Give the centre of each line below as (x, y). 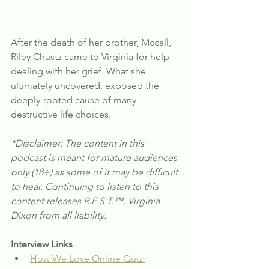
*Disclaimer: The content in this (79, 143)
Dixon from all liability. (59, 215)
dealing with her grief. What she (80, 71)
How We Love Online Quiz (88, 258)
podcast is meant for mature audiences (95, 157)
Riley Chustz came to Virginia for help (91, 56)
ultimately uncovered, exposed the (86, 85)
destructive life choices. (61, 114)
